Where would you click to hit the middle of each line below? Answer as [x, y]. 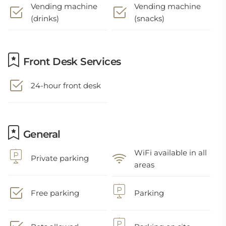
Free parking [55, 193]
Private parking [60, 158]
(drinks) [45, 18]
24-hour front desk [66, 86]
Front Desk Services [71, 62]
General [40, 134]
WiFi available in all [171, 153]
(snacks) [150, 18]
